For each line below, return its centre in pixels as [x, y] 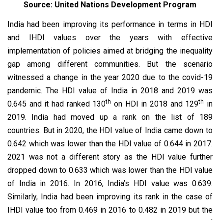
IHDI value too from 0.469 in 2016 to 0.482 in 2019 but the [110, 210]
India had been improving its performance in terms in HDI [110, 24]
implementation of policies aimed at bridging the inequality [110, 51]
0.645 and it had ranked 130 [57, 104]
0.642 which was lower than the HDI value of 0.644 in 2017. [110, 143]
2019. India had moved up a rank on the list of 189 [110, 117]
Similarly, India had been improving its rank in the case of [110, 196]
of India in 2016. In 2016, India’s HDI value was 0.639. [110, 183]
